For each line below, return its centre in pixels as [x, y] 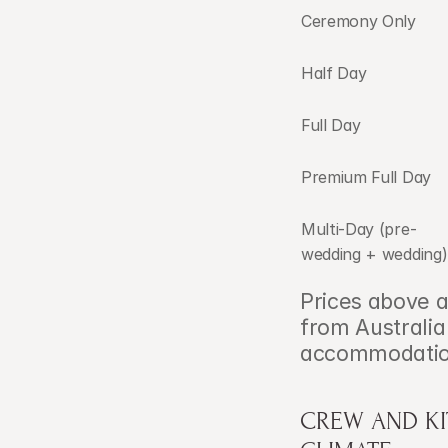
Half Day [334, 73]
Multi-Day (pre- [359, 229]
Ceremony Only [358, 21]
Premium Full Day [366, 177]
